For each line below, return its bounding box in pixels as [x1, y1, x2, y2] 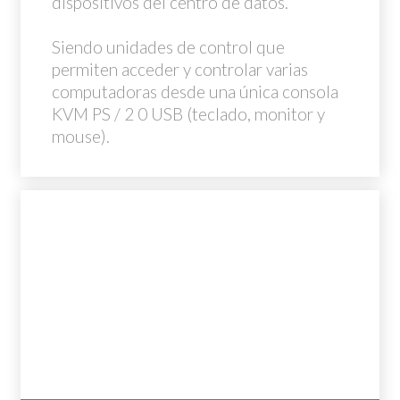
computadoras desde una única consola [52, 81, 338, 102]
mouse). [52, 126, 110, 146]
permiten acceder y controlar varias [52, 59, 308, 79]
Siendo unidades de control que [52, 37, 285, 57]
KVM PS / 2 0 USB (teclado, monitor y [52, 104, 325, 124]
